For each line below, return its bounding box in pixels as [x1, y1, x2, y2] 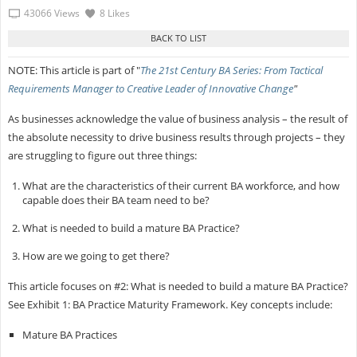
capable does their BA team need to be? [22, 192, 210, 207]
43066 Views [23, 6, 80, 21]
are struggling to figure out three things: [7, 147, 197, 163]
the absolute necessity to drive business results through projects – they [7, 129, 345, 144]
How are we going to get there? [22, 248, 170, 263]
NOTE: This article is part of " [7, 62, 140, 77]
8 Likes [99, 6, 130, 21]
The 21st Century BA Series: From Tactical [139, 62, 323, 77]
